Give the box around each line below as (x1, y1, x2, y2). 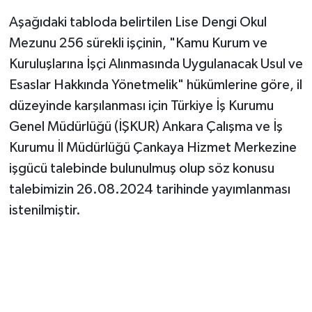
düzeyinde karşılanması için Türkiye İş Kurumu (8, 99, 274, 114)
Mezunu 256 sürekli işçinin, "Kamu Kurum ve (8, 36, 267, 51)
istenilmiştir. (8, 203, 81, 218)
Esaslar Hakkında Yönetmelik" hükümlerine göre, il (8, 78, 302, 93)
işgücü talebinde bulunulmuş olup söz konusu (8, 162, 274, 176)
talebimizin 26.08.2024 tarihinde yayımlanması (8, 182, 290, 197)
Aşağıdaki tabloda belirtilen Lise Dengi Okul (8, 15, 267, 30)
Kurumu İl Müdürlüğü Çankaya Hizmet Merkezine (8, 141, 297, 155)
